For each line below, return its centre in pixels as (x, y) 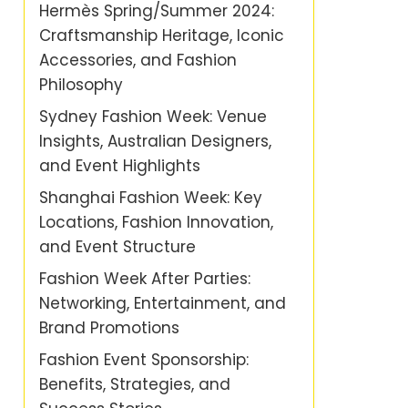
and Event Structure (117, 247)
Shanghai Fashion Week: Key (151, 198)
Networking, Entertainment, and (163, 303)
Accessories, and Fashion (138, 60)
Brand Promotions (109, 328)
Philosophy (81, 85)
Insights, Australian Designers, (155, 141)
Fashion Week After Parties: (145, 279)
